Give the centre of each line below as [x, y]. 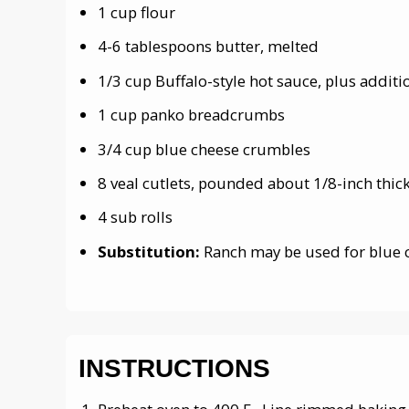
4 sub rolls [135, 217]
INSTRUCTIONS [174, 369]
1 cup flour [136, 13]
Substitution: [151, 251]
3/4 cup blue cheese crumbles [204, 149]
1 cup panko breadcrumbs [191, 115]
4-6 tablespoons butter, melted [208, 47]
